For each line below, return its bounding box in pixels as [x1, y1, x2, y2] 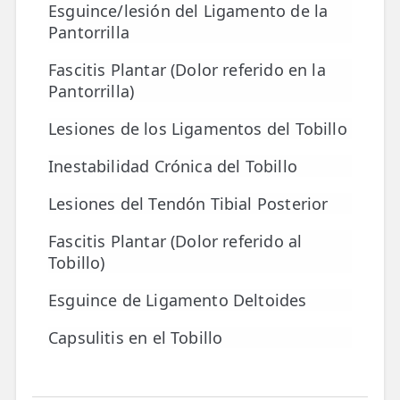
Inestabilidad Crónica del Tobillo [48, 155, 297, 177]
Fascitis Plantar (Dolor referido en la [48, 59, 326, 80]
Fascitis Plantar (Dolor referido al [48, 230, 303, 252]
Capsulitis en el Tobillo [48, 327, 223, 348]
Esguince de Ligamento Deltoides [48, 289, 307, 311]
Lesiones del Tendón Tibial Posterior [48, 193, 329, 214]
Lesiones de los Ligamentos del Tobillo [48, 118, 347, 139]
